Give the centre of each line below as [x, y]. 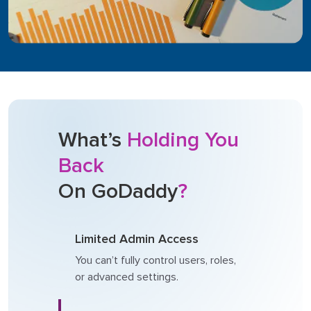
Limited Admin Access [137, 239]
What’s [93, 140]
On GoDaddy [118, 192]
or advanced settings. [127, 277]
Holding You [183, 140]
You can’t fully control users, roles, [155, 261]
